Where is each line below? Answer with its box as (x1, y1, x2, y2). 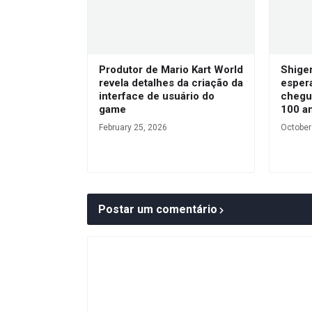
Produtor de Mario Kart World (99, 63, 243, 76)
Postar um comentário (98, 203, 217, 216)
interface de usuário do (99, 90, 214, 102)
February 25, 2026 (99, 123, 167, 132)
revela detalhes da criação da (99, 77, 243, 89)
